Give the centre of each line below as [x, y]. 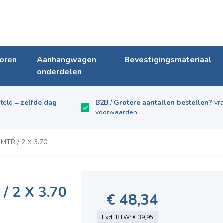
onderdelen [59, 72]
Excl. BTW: [117, 217]
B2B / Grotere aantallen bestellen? [154, 103]
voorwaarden [116, 112]
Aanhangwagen [67, 60]
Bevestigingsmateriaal [168, 60]
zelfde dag [39, 103]
